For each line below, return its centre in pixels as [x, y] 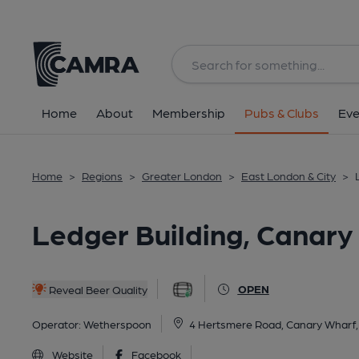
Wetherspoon [117, 324]
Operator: [58, 324]
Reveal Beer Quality [97, 289]
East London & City [288, 175]
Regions [102, 175]
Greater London [182, 175]
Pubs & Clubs [282, 113]
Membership [189, 113]
